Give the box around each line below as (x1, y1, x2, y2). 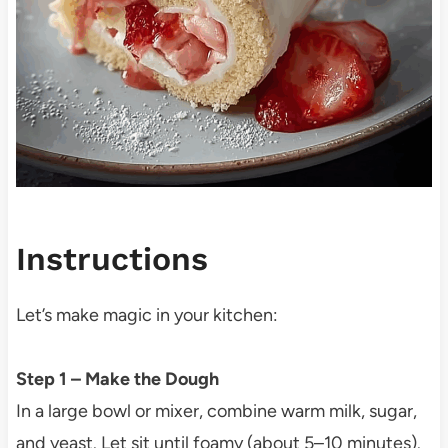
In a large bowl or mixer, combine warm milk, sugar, (15, 399, 417, 422)
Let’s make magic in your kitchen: (15, 303, 278, 326)
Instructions (15, 239, 208, 278)
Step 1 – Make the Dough (15, 367, 219, 390)
